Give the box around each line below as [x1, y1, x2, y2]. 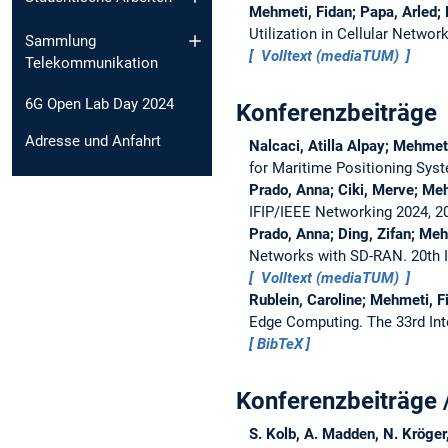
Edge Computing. [248, 312, 367, 331]
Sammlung [25, 32, 96, 51]
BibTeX [256, 334, 303, 353]
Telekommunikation [25, 54, 158, 73]
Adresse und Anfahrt [25, 132, 161, 151]
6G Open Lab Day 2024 [25, 95, 174, 114]
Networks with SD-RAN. [248, 246, 411, 265]
